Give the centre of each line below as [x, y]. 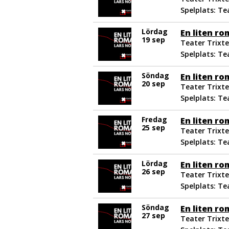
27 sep [153, 215]
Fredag [154, 119]
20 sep [153, 84]
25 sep [153, 128]
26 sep [153, 171]
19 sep [153, 40]
